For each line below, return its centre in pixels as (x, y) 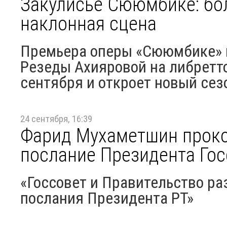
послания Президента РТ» (107, 198)
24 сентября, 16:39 (56, 119)
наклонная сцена (88, 24)
